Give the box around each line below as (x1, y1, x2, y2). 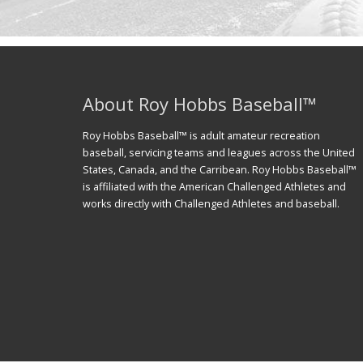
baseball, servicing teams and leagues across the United (83, 146, 355, 160)
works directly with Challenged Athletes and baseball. (83, 197, 340, 211)
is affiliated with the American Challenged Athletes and (83, 180, 346, 194)
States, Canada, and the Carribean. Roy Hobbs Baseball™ (83, 163, 357, 177)
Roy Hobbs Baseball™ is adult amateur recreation (83, 129, 320, 143)
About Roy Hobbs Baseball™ (83, 92, 317, 116)
